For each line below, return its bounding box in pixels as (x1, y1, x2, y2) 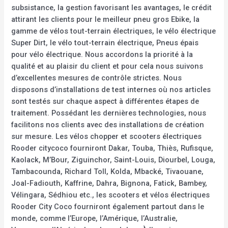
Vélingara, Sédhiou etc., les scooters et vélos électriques (11, 190, 210, 199)
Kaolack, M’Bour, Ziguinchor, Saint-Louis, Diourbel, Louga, (11, 155, 216, 164)
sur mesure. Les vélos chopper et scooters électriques (11, 131, 202, 141)
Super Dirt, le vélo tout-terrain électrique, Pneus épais (11, 38, 199, 47)
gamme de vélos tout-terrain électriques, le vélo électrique (11, 26, 216, 36)
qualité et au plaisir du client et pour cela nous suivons (11, 61, 204, 71)
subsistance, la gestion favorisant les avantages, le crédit (11, 3, 212, 12)
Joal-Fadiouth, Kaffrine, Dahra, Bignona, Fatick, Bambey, (11, 178, 208, 188)
